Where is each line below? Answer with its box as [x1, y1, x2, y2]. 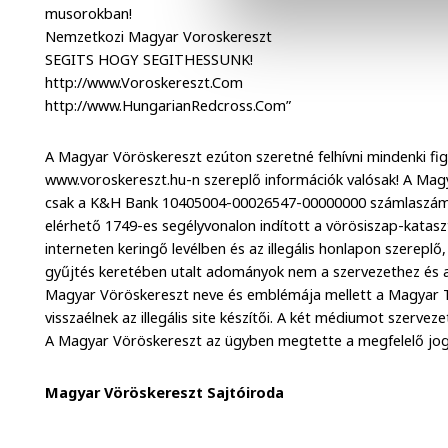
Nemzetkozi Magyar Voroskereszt [45, 26, 273, 46]
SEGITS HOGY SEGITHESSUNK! [45, 49, 254, 69]
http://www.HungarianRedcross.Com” [45, 95, 292, 115]
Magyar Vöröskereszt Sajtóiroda [45, 383, 285, 403]
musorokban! [45, 3, 133, 23]
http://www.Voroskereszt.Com [45, 72, 244, 92]
